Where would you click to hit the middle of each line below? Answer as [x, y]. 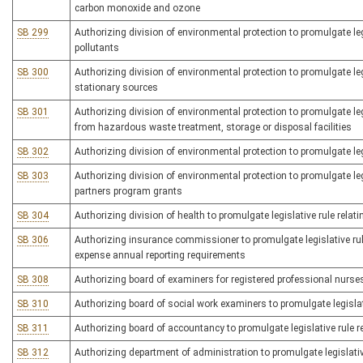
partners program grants [128, 191]
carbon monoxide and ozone [137, 8]
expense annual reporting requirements [160, 255]
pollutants [97, 48]
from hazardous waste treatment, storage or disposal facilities [213, 127]
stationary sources [116, 88]
